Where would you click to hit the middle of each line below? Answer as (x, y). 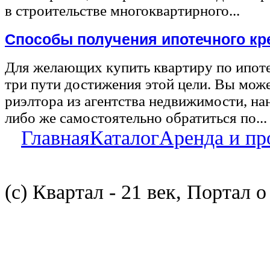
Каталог (124, 138)
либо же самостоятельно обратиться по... (136, 118)
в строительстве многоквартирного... (122, 11)
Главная (55, 138)
